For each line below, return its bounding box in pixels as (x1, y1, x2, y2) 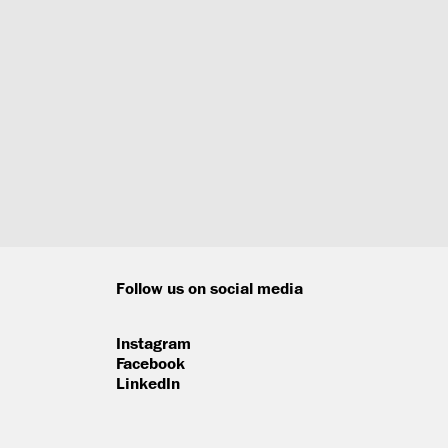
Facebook (116, 353, 185, 372)
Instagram (116, 333, 191, 352)
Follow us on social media (116, 279, 303, 298)
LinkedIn (116, 373, 180, 392)
